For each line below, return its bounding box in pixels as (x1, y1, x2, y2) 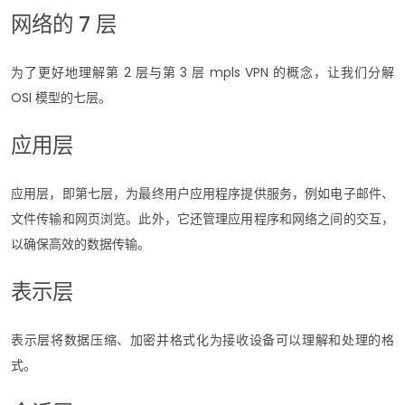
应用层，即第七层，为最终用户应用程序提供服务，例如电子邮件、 (11, 184, 394, 202)
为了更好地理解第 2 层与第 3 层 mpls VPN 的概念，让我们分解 (11, 62, 394, 81)
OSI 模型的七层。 (11, 88, 111, 107)
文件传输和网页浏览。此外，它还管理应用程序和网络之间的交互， (11, 209, 394, 228)
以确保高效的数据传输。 (11, 234, 150, 253)
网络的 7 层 (11, 8, 117, 39)
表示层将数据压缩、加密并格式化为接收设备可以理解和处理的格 (11, 330, 394, 349)
